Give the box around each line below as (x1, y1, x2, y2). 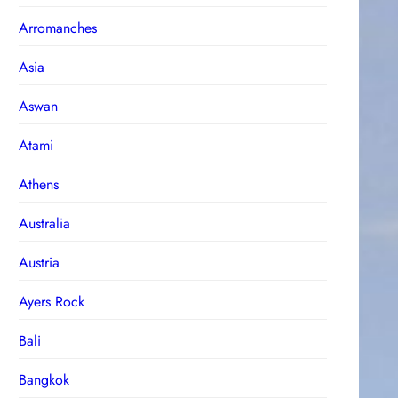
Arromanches (19, 17, 98, 38)
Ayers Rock (19, 291, 85, 312)
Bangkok (19, 369, 70, 390)
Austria (19, 251, 60, 273)
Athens (19, 173, 60, 195)
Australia (19, 212, 71, 234)
